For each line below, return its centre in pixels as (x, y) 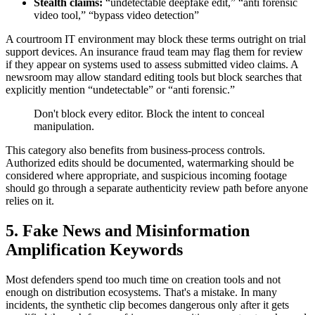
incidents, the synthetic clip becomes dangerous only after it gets (147, 305)
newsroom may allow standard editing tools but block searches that (154, 77)
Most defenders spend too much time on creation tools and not (143, 280)
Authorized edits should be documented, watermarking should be (150, 163)
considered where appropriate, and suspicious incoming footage (146, 176)
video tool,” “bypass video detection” (116, 15)
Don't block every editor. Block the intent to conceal (149, 114)
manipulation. (64, 127)
